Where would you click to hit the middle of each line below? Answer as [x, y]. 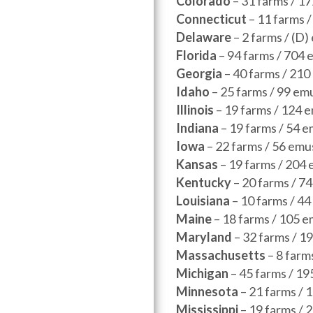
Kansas [197, 164]
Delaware [204, 37]
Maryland [204, 237]
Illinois [195, 110]
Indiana [197, 128]
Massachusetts [221, 255]
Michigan [202, 273]
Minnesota [207, 291]
